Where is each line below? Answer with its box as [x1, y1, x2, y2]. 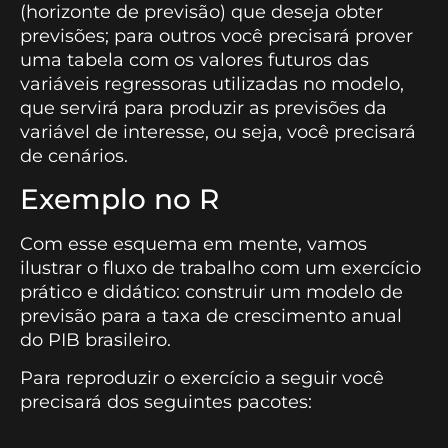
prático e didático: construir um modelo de [20, 280, 403, 303]
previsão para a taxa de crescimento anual [20, 304, 402, 327]
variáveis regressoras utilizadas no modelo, [20, 73, 404, 96]
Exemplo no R [20, 181, 219, 216]
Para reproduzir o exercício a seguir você [20, 366, 384, 389]
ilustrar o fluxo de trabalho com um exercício [20, 256, 421, 279]
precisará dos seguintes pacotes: [20, 390, 312, 413]
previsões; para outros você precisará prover [20, 25, 413, 48]
